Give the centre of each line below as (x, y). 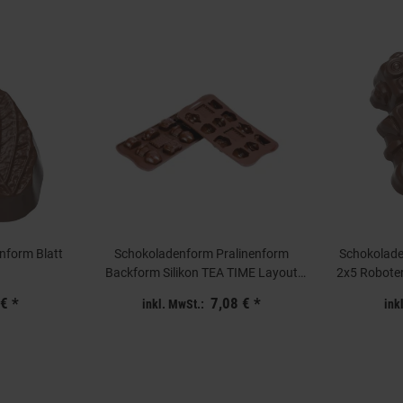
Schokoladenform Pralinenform (201, 254)
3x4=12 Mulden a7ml (201, 292)
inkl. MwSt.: (174, 304)
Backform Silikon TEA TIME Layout (201, 273)
